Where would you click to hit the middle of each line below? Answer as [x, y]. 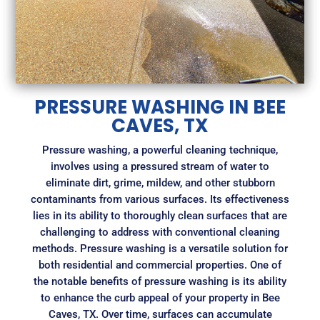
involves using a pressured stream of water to [160, 167]
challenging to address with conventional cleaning [160, 232]
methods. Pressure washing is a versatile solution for [160, 249]
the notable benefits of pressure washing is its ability [160, 282]
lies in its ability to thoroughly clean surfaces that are [160, 216]
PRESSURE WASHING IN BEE [160, 107]
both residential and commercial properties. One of [160, 265]
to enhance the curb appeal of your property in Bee [160, 298]
